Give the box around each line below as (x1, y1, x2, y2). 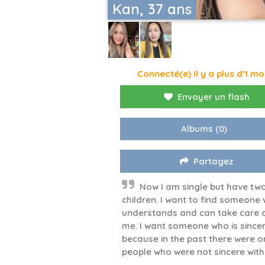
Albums (181, 123, 214, 135)
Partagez (193, 156, 234, 167)
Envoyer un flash (177, 91, 250, 103)
